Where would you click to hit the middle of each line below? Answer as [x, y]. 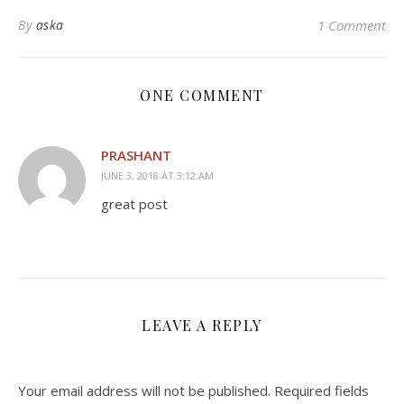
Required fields [321, 390]
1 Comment [352, 25]
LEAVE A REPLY [202, 325]
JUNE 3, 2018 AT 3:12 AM [157, 175]
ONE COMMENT [202, 95]
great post [134, 204]
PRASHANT [136, 155]
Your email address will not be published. [144, 390]
